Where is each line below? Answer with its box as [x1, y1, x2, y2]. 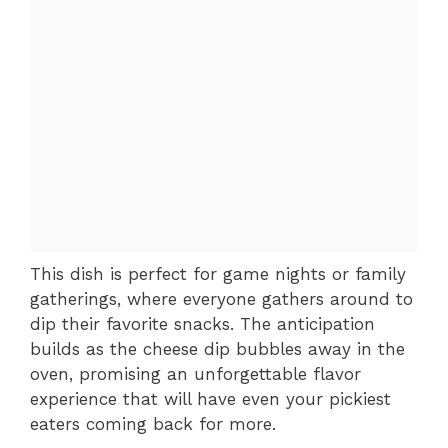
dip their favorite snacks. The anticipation [30, 313, 375, 334]
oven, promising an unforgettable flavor [30, 363, 361, 384]
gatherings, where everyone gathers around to [30, 288, 413, 309]
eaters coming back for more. [30, 413, 276, 434]
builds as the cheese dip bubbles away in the [30, 338, 405, 359]
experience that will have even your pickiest [30, 388, 391, 409]
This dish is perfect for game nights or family [30, 263, 406, 284]
